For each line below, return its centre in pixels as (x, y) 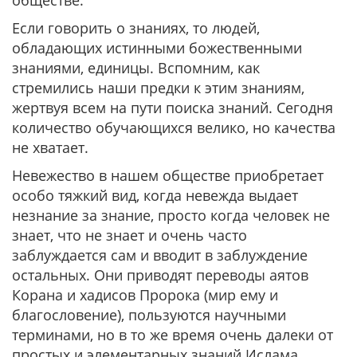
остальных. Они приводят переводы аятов (160, 275)
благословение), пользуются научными (149, 315)
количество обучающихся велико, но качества (174, 127)
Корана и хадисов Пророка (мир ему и (145, 295)
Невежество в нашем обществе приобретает (168, 175)
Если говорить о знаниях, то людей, (136, 28)
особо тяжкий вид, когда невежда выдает (155, 195)
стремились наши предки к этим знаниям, (158, 88)
